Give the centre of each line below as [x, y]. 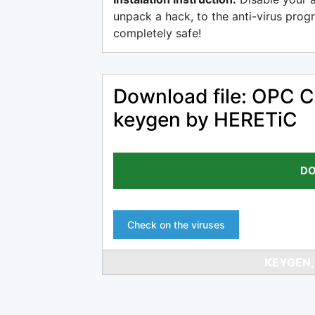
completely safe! [157, 33]
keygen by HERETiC [205, 120]
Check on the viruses [176, 225]
